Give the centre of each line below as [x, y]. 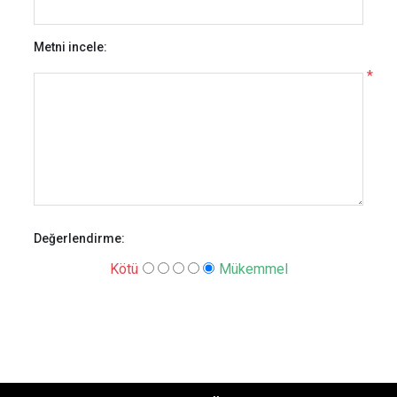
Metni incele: [71, 47]
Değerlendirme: [80, 238]
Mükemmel [253, 269]
